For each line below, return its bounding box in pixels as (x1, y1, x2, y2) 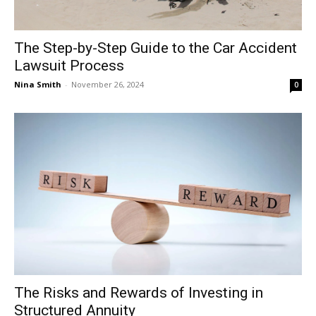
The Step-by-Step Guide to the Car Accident (14, 39, 297, 57)
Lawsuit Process (14, 57, 124, 75)
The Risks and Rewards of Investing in (14, 284, 263, 301)
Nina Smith (14, 79, 61, 90)
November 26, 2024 (71, 79, 144, 90)
